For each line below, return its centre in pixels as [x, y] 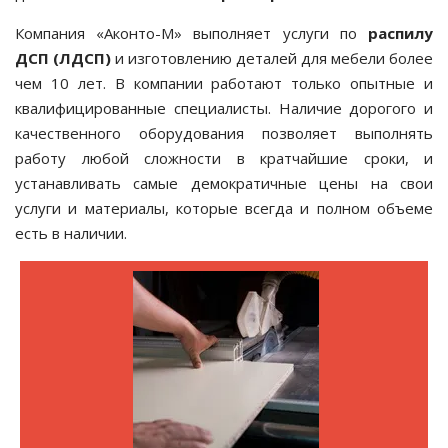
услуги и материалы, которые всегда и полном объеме [224, 208]
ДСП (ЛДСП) [63, 58]
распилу [400, 33]
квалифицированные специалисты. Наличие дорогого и [224, 108]
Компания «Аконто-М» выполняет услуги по [191, 33]
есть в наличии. [71, 233]
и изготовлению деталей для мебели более [272, 58]
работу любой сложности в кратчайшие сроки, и [224, 158]
